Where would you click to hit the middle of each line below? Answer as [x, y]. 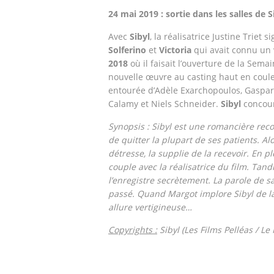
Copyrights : [133, 230]
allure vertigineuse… [150, 207]
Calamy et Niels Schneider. [165, 104]
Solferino [127, 50]
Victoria [176, 50]
